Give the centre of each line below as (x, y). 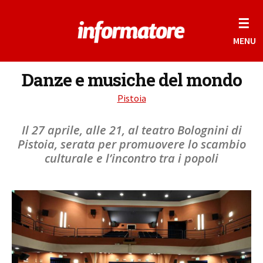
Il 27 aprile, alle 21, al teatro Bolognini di (131, 130)
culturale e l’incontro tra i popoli (131, 158)
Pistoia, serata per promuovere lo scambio (131, 144)
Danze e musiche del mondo (131, 80)
